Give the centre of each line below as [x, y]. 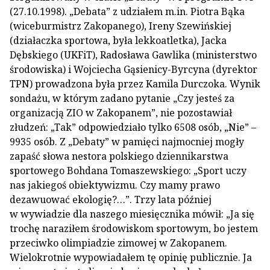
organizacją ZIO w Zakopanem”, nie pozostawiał [121, 113]
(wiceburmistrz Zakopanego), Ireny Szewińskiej [121, 26]
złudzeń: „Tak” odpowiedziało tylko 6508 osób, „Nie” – [133, 127]
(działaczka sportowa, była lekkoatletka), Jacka [118, 40]
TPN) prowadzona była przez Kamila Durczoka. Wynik [135, 84]
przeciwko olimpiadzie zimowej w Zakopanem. [118, 243]
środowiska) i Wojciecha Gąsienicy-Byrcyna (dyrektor [133, 69]
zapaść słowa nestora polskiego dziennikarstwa [119, 156]
